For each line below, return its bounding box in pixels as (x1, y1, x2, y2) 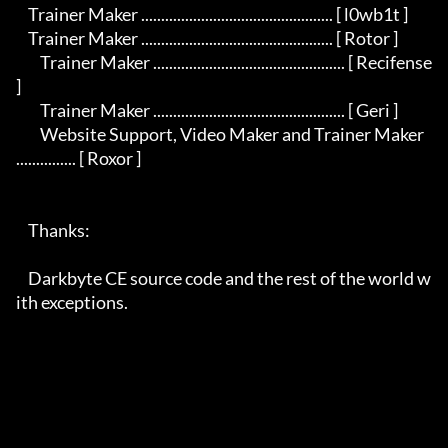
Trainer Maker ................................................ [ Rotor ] (16, 27, 28, 50)
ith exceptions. (16, 291, 128, 314)
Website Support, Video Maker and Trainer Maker (16, 123, 40, 146)
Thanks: (16, 219, 28, 242)
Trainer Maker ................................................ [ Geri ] (16, 99, 40, 122)
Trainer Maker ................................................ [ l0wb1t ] (16, 3, 28, 26)
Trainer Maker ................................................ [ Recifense (16, 51, 40, 74)
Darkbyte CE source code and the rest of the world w (16, 267, 28, 290)
